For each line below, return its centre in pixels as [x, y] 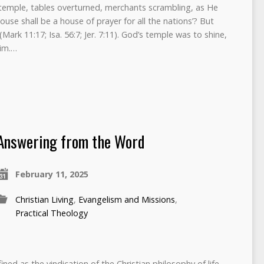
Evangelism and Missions [126, 199]
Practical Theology [51, 213]
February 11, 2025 [52, 174]
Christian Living [44, 199]
